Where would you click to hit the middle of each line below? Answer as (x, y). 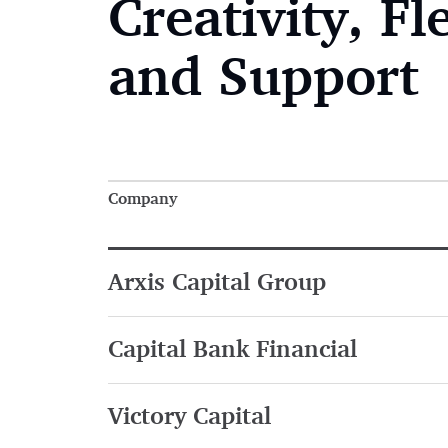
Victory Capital (189, 417)
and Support (262, 80)
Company (142, 200)
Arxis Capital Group (216, 283)
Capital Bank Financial (232, 350)
